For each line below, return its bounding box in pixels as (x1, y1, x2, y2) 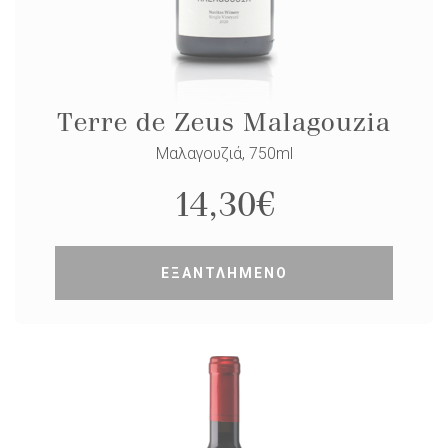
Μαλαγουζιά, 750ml (155, 144, 293, 164)
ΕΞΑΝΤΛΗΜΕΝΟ (160, 265, 288, 282)
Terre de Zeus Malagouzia (57, 106, 391, 139)
